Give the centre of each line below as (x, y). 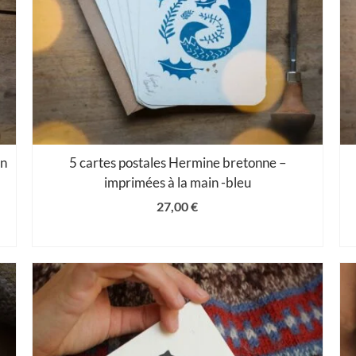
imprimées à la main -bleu (177, 182)
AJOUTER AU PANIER (178, 233)
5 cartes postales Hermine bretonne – (177, 162)
